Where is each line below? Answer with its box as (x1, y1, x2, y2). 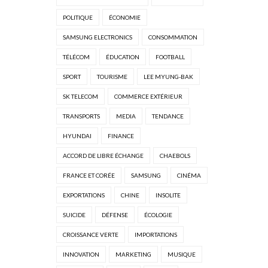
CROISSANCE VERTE (63, 231, 118, 239)
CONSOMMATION (148, 33, 197, 41)
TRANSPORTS (63, 112, 100, 120)
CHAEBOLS (160, 152, 190, 160)
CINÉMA (177, 172, 201, 179)
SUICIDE (63, 211, 86, 219)
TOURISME (97, 73, 127, 81)
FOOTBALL (156, 53, 185, 61)
